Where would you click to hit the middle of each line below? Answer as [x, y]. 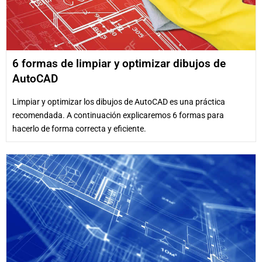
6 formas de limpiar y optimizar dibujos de [119, 63]
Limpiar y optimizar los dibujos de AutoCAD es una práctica [119, 101]
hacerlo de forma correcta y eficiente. [79, 128]
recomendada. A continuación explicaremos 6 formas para [118, 115]
